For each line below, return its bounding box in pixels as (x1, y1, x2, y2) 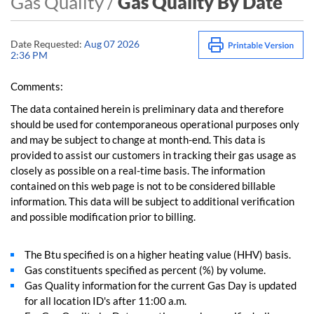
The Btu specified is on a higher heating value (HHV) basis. (25, 248, 291, 261)
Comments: (11, 80, 63, 93)
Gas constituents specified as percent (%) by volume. (25, 264, 266, 276)
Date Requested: (11, 38, 82, 50)
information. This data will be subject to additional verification (11, 195, 294, 207)
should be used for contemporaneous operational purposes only (11, 118, 299, 130)
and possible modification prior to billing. (11, 210, 196, 223)
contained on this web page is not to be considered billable (11, 179, 275, 192)
